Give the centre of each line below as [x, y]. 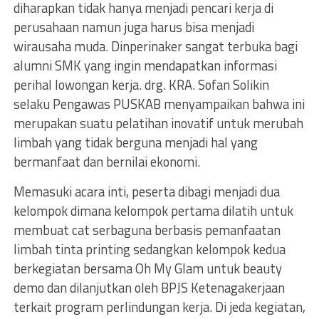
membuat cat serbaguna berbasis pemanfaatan [147, 230]
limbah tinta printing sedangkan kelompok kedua [149, 249]
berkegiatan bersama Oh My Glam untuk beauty [147, 268]
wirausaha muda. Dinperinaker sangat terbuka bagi [155, 46]
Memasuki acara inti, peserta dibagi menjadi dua [146, 191]
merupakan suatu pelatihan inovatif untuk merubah [158, 123]
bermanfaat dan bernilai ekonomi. [106, 161]
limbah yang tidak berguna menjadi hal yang [135, 142]
